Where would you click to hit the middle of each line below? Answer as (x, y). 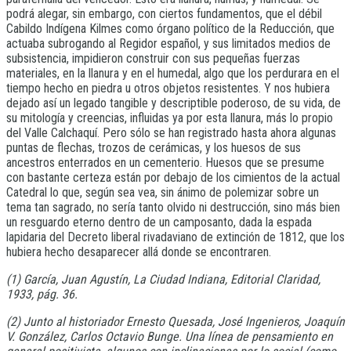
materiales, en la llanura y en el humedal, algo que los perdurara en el (173, 74)
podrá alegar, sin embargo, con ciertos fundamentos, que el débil (164, 14)
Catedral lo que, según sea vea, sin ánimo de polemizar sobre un (163, 193)
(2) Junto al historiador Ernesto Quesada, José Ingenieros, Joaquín (175, 322)
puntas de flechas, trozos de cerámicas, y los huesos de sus (154, 148)
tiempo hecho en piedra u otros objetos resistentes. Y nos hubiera (168, 89)
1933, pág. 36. (42, 295)
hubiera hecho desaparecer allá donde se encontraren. (139, 252)
